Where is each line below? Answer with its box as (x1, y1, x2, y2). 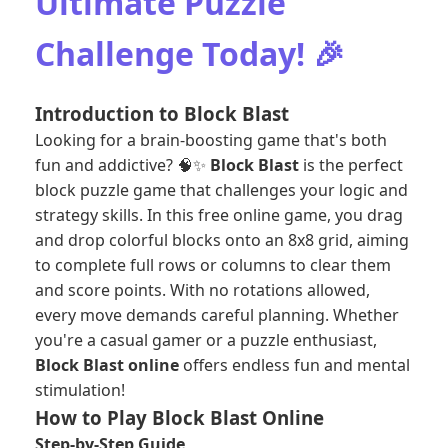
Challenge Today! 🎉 (35, 32, 345, 75)
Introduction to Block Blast (35, 101, 289, 126)
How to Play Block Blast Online (35, 405, 324, 430)
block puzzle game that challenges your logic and (35, 179, 408, 201)
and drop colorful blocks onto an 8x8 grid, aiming (35, 229, 409, 251)
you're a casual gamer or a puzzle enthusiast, (35, 329, 377, 351)
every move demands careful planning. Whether (35, 304, 399, 326)
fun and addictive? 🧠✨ (35, 154, 210, 176)
